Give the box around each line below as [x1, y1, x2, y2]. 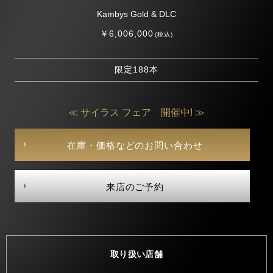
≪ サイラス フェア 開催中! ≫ [68, 107, 205, 118]
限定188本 [114, 64, 159, 74]
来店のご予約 [105, 181, 165, 192]
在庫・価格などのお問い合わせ [67, 140, 203, 151]
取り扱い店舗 [110, 249, 163, 259]
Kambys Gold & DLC [97, 9, 176, 19]
